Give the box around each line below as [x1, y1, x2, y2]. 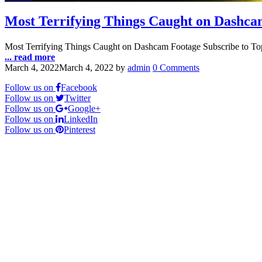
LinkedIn [64, 113, 98, 124]
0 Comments [153, 62, 199, 73]
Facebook [61, 82, 97, 92]
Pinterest [64, 124, 95, 135]
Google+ [68, 103, 101, 113]
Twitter [64, 92, 91, 103]
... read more [5, 51, 55, 62]
